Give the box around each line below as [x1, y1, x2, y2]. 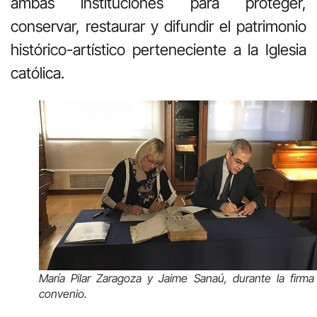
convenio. [39, 286, 87, 301]
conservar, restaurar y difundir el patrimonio [11, 16, 306, 35]
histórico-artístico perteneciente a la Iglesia [11, 40, 306, 59]
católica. [11, 63, 64, 82]
